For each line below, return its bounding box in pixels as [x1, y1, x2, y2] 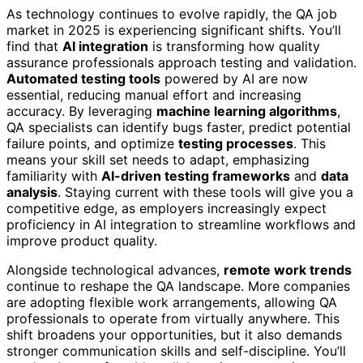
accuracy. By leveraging [6, 102, 156, 119]
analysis [6, 183, 58, 200]
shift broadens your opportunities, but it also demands [6, 326, 342, 343]
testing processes [178, 135, 293, 152]
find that [6, 37, 62, 54]
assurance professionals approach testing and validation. [6, 53, 357, 70]
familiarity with [6, 167, 101, 184]
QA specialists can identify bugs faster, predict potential [6, 118, 351, 135]
